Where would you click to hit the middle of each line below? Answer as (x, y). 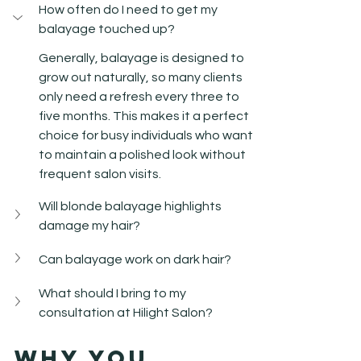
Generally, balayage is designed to (143, 58)
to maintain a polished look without (143, 154)
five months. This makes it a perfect (145, 116)
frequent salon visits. (100, 174)
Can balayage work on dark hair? (135, 259)
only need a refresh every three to (140, 96)
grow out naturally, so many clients (142, 77)
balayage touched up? (107, 29)
